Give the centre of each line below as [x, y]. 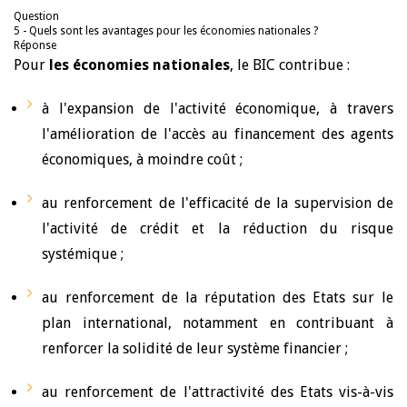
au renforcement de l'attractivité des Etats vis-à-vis [218, 392]
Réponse [35, 45]
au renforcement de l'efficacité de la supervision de [218, 203]
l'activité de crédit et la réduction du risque [218, 228]
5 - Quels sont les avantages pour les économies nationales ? [166, 31]
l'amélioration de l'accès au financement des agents [218, 134]
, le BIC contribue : [290, 65]
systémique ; [83, 254]
